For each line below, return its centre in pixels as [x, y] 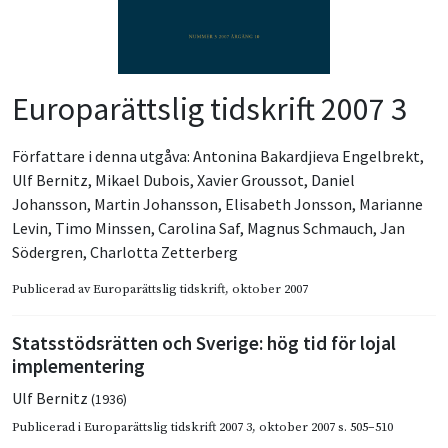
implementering [78, 365]
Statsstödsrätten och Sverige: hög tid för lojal [204, 342]
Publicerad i [48, 426]
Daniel [333, 179]
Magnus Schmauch [310, 227]
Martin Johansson [156, 203]
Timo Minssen [103, 227]
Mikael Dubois [142, 179]
